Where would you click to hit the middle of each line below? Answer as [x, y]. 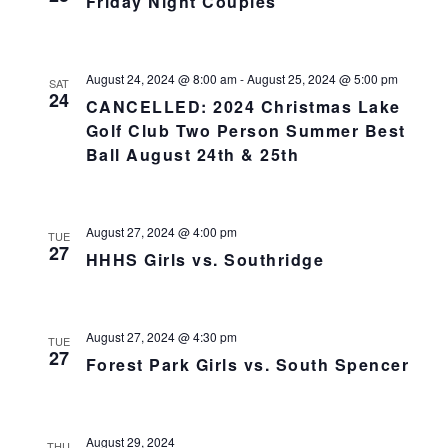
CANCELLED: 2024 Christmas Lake [243, 106]
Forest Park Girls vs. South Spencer [247, 364]
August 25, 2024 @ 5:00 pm [322, 78]
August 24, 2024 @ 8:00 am [161, 78]
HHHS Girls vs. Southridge [204, 259]
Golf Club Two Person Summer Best [245, 130]
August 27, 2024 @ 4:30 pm [161, 336]
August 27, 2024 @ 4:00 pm [161, 231]
